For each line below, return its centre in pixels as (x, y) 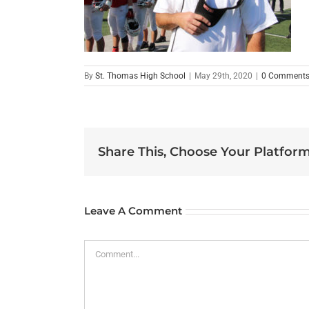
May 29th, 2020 (223, 76)
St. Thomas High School (140, 76)
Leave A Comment (133, 211)
